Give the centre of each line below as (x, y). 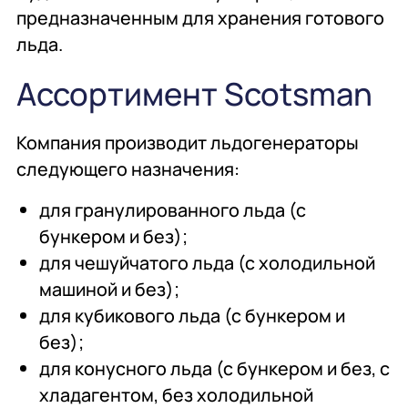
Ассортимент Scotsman (195, 94)
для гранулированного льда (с (173, 210)
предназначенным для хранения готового (201, 18)
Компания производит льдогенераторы (188, 143)
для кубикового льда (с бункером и (193, 316)
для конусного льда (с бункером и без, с (215, 369)
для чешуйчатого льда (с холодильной (208, 263)
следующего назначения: (128, 169)
